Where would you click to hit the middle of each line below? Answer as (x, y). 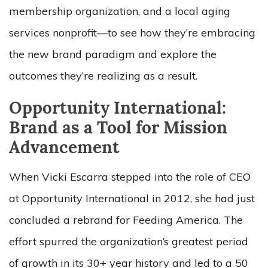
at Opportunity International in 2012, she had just (132, 198)
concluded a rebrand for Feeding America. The (126, 220)
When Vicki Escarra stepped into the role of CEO (130, 177)
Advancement (64, 149)
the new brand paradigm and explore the (113, 54)
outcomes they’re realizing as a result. (103, 76)
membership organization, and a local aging (120, 11)
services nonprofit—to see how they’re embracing (132, 33)
